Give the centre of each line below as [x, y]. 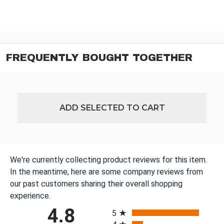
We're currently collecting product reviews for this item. [108, 160]
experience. [30, 196]
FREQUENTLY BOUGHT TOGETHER [99, 58]
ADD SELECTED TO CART [112, 108]
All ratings [129, 204]
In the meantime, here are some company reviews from [106, 172]
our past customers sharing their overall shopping [96, 184]
